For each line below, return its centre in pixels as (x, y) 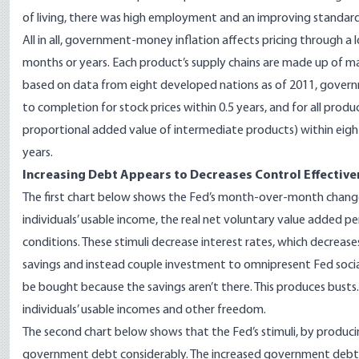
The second (53, 333)
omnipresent (277, 265)
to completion (61, 108)
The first (45, 198)
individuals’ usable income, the (102, 220)
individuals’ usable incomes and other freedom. (144, 310)
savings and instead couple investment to (133, 265)
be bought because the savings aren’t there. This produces (175, 288)
